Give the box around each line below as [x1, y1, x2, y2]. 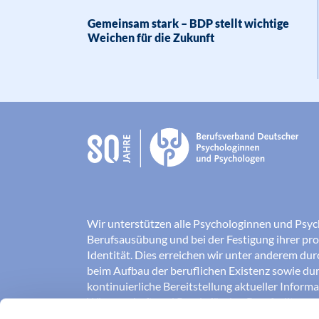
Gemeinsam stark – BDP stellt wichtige [88, 16, 289, 30]
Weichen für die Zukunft [88, 31, 214, 44]
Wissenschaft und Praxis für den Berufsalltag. [87, 295, 308, 309]
